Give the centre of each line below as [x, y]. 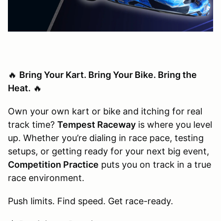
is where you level [174, 124]
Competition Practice [53, 164]
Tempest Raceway [96, 124]
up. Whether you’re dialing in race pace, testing [106, 138]
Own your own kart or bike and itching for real [105, 111]
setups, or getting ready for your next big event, [109, 151]
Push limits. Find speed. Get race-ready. [91, 201]
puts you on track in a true [155, 164]
